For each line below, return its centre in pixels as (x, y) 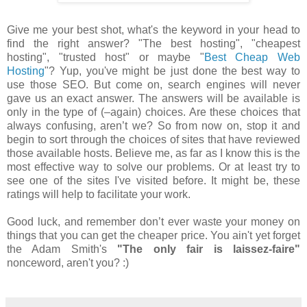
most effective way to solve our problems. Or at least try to (153, 167)
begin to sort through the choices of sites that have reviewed (153, 140)
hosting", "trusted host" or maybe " (106, 58)
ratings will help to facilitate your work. (99, 195)
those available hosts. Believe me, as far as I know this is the (153, 153)
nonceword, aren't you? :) (68, 263)
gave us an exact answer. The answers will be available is (153, 99)
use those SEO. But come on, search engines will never (153, 85)
